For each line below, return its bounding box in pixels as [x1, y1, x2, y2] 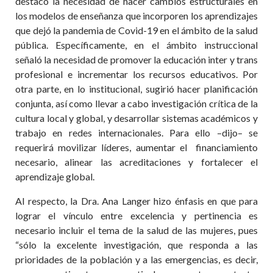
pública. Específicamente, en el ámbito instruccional [15, 39, 258, 51]
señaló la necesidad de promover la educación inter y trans [15, 54, 258, 65]
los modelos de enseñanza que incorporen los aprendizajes [15, 10, 258, 21]
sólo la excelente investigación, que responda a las [19, 239, 258, 250]
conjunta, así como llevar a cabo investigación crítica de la [15, 97, 258, 109]
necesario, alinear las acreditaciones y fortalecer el [15, 156, 258, 168]
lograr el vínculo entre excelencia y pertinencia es [15, 210, 258, 221]
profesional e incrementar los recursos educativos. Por [15, 68, 258, 80]
